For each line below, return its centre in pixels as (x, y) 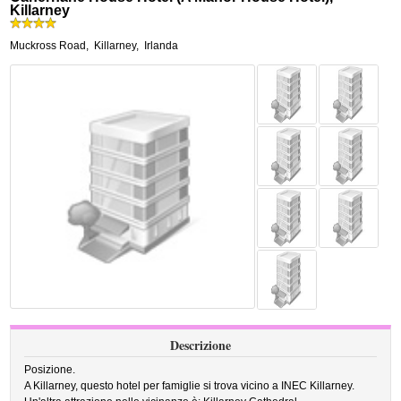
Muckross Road (48, 46)
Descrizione (200, 345)
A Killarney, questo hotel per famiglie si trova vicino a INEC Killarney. (190, 386)
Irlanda (162, 46)
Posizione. (50, 370)
